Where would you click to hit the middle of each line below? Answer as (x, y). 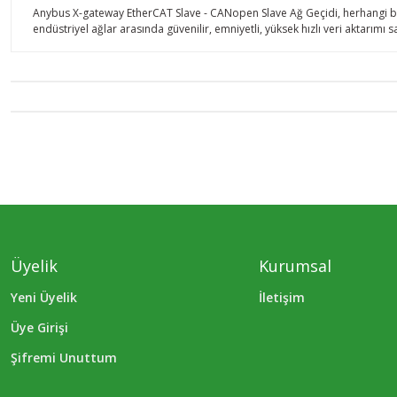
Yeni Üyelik (44, 297)
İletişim (282, 297)
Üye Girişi (39, 327)
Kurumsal (295, 266)
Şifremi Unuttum (64, 358)
